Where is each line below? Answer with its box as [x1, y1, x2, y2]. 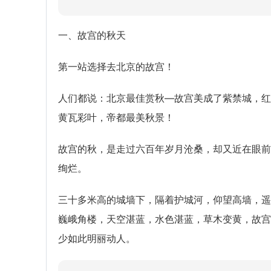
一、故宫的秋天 [58, 29, 126, 41]
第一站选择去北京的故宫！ [58, 60, 174, 73]
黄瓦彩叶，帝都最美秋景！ [58, 111, 174, 123]
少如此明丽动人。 [58, 232, 135, 244]
